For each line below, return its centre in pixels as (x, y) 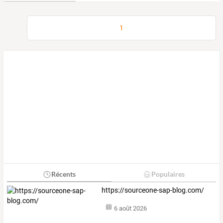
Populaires (168, 174)
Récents (63, 174)
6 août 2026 (130, 208)
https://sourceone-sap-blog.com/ (153, 190)
